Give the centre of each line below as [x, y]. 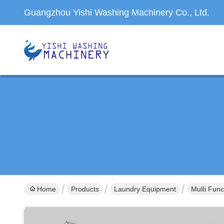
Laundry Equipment [145, 189]
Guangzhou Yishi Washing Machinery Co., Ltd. [117, 12]
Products [85, 189]
